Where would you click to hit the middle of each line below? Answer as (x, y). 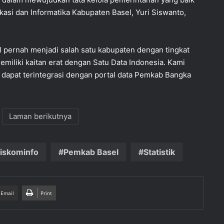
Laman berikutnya (40, 116)
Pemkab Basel (91, 152)
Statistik (159, 152)
